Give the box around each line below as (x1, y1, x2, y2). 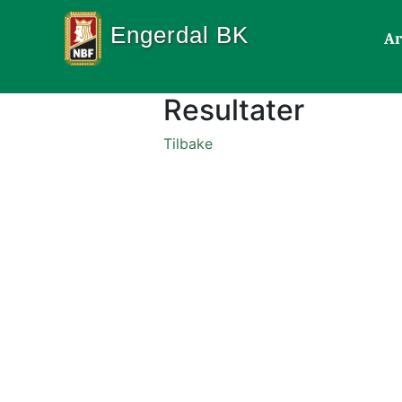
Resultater (163, 92, 304, 127)
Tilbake (163, 135, 213, 153)
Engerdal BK (110, 21, 249, 48)
